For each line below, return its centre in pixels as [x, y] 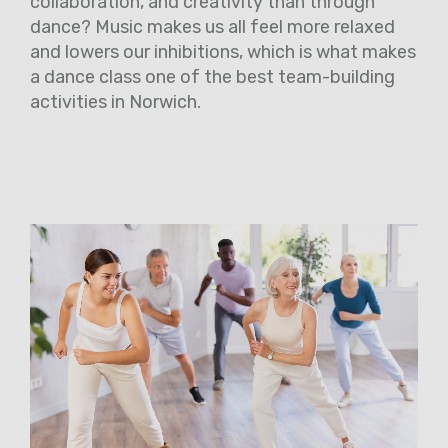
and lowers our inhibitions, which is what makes [223, 52]
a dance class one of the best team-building [212, 77]
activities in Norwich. [117, 102]
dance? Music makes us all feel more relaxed [212, 27]
